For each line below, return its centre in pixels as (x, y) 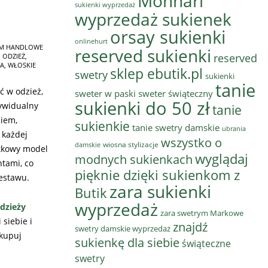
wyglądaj (222, 159)
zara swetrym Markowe (202, 213)
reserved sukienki (143, 56)
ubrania (234, 129)
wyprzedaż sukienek (153, 19)
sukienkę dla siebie (127, 243)
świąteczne (206, 243)
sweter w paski (105, 93)
